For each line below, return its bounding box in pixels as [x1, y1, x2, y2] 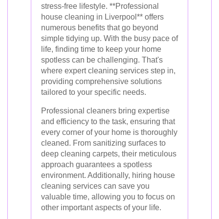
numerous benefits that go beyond [41, 23, 158, 32]
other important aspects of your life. [41, 203, 161, 212]
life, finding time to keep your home [41, 45, 161, 53]
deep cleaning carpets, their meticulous [41, 150, 176, 158]
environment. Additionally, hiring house [41, 171, 175, 179]
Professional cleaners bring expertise [41, 107, 170, 115]
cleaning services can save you [41, 182, 150, 190]
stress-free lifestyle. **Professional [41, 2, 159, 10]
